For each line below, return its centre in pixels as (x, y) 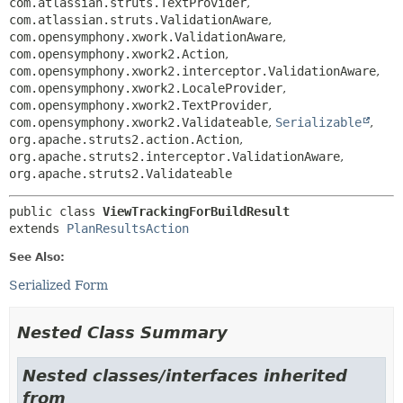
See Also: (37, 257)
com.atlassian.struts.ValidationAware (139, 20)
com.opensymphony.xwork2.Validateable (139, 122)
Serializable (318, 122)
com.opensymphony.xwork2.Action (117, 54)
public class (56, 211)
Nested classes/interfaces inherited (185, 376)
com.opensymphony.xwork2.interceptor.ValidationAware (193, 71)
